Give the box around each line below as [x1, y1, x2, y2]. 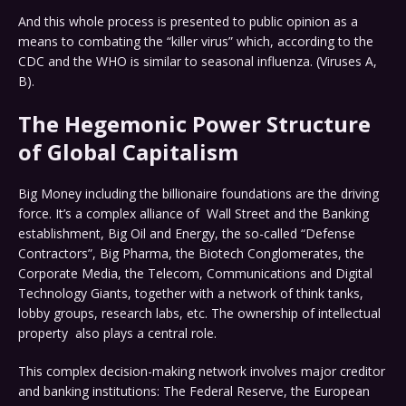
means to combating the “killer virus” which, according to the [18, 33, 373, 51]
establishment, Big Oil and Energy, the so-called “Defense [18, 225, 355, 243]
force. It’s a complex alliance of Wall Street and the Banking [18, 205, 369, 223]
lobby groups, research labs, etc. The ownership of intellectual [18, 304, 381, 323]
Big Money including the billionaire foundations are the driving [18, 185, 379, 203]
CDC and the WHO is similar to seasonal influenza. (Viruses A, [18, 53, 377, 71]
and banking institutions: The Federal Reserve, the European [18, 382, 370, 401]
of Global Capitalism [18, 137, 244, 168]
